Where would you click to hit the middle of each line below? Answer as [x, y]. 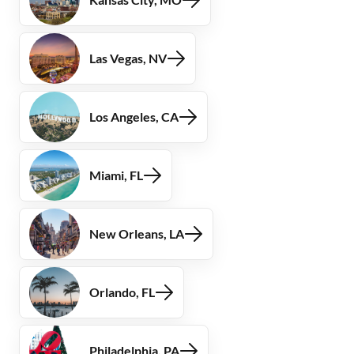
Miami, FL [116, 175]
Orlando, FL [122, 292]
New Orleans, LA [137, 233]
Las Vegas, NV [128, 58]
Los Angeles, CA [134, 117]
